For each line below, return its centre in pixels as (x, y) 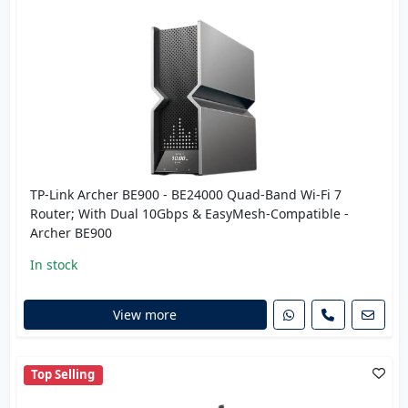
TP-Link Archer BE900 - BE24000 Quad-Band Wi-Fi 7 (185, 194)
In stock (53, 264)
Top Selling (63, 375)
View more (145, 315)
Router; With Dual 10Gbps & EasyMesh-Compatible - (189, 213)
